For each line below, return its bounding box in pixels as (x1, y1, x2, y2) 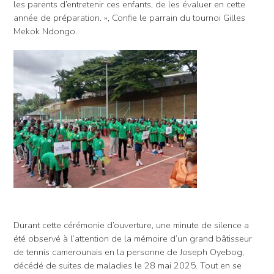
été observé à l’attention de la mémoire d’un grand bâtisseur (13, 232, 252, 245)
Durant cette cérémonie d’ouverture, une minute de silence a (13, 218, 249, 231)
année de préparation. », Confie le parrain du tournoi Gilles (13, 11, 245, 24)
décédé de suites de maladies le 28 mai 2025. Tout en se (13, 259, 242, 272)
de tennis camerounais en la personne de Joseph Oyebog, (13, 245, 244, 258)
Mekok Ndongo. (13, 24, 77, 37)
